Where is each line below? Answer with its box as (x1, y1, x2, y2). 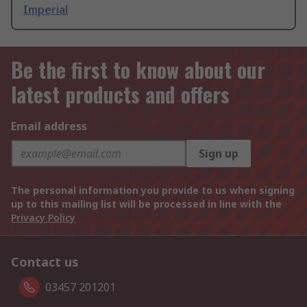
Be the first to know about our (11, 54, 265, 86)
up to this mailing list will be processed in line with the (11, 197, 282, 211)
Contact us (11, 254, 79, 271)
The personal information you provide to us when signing (11, 184, 295, 197)
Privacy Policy (11, 211, 75, 225)
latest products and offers (11, 79, 230, 110)
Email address (11, 119, 87, 134)
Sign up (199, 146, 238, 162)
